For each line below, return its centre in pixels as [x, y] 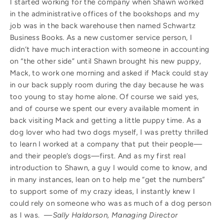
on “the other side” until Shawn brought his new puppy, [106, 61]
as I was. [27, 215]
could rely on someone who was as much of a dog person [110, 203]
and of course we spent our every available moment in [105, 108]
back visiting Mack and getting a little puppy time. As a [106, 120]
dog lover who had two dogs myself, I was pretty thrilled [109, 132]
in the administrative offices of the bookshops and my [105, 14]
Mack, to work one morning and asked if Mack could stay [109, 73]
